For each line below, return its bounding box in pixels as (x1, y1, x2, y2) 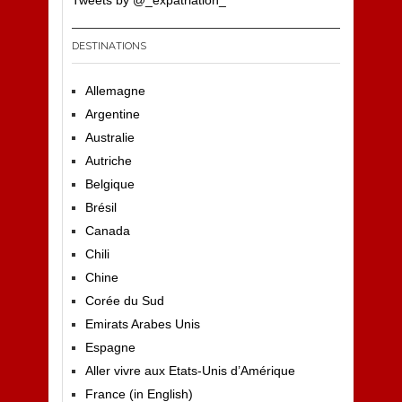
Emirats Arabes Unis (84, 317, 200, 331)
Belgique (84, 177, 135, 191)
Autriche (84, 153, 132, 168)
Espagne (84, 340, 135, 354)
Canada (84, 223, 130, 238)
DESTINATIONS (71, 39, 146, 52)
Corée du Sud (84, 293, 164, 308)
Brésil (84, 200, 117, 214)
